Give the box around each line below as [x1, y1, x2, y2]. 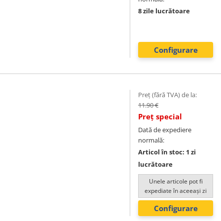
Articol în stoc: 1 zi [138, 147, 196, 156]
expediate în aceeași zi [145, 186, 207, 195]
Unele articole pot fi [148, 177, 203, 185]
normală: [138, 136, 164, 145]
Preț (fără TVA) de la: [138, 90, 197, 99]
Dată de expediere [138, 125, 191, 134]
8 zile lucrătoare [138, 6, 190, 15]
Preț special [138, 111, 182, 121]
